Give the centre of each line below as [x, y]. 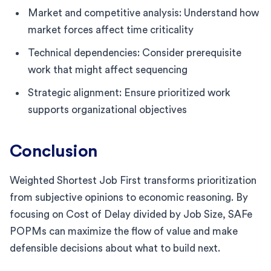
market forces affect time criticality [111, 30]
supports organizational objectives [107, 109]
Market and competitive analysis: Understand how [143, 13]
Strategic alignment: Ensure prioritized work [129, 93]
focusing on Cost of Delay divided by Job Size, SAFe [131, 214]
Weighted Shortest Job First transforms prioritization [133, 180]
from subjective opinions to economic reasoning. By [129, 197]
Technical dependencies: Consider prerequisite [135, 53]
